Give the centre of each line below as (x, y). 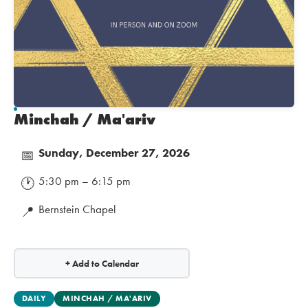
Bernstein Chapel (77, 209)
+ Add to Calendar (102, 264)
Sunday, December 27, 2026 (114, 153)
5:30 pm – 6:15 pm (85, 181)
